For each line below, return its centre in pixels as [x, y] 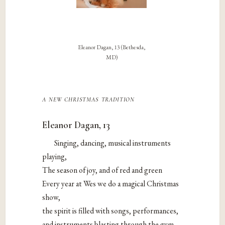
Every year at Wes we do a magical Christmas [111, 183]
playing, [55, 156]
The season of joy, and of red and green [102, 170]
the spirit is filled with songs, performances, [110, 210]
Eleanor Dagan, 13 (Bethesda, [111, 47]
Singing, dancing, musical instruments [113, 143]
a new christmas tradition [89, 99]
